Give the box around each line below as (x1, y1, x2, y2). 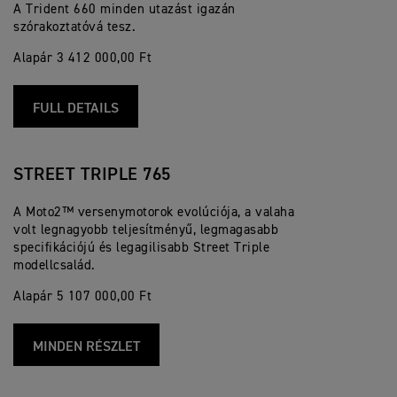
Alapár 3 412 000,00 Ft (13, 51, 152, 65)
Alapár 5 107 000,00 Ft (13, 290, 152, 303)
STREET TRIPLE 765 (13, 166, 171, 183)
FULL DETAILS (33, 102, 119, 116)
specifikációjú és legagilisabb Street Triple (13, 241, 269, 254)
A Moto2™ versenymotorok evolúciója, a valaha (13, 206, 294, 219)
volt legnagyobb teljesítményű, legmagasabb (13, 223, 278, 237)
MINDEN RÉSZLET (33, 340, 140, 354)
